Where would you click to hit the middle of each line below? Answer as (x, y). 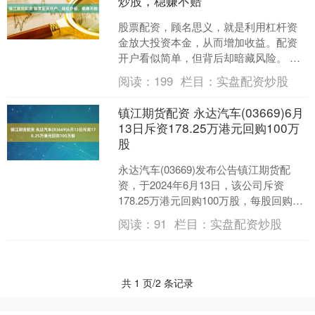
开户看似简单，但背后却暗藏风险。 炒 (210, 57)
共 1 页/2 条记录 (157, 283)
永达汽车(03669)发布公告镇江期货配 (205, 169)
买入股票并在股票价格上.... (182, 88)
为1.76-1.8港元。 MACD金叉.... (191, 216)
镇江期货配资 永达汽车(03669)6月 (211, 112)
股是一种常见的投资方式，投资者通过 (208, 73)
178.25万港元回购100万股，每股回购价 (211, 200)
